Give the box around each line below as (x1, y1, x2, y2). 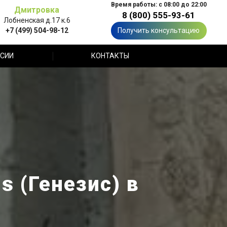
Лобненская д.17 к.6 (3, 16, 70, 24)
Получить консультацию (118, 26, 200, 34)
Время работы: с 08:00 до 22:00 (110, 1, 207, 8)
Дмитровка (14, 5, 59, 15)
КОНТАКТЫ (91, 52, 129, 60)
